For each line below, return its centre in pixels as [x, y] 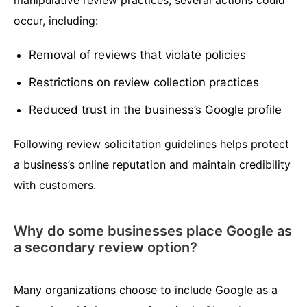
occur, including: [56, 21]
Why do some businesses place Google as [153, 231]
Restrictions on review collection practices [144, 83]
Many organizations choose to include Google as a [146, 290]
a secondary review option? [106, 248]
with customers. [55, 185]
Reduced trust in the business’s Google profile [156, 110]
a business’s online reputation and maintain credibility [152, 165]
